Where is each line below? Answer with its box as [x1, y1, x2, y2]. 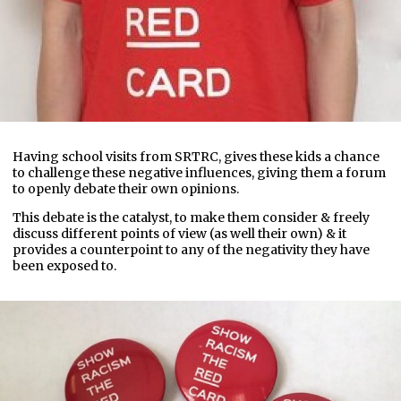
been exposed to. [13, 257, 116, 274]
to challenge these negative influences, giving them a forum [13, 164, 386, 181]
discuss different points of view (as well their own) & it [13, 225, 346, 242]
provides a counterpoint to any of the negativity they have [13, 241, 370, 258]
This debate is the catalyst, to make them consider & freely [13, 209, 370, 226]
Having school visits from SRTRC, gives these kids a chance [13, 148, 380, 165]
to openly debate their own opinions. [13, 180, 239, 197]
